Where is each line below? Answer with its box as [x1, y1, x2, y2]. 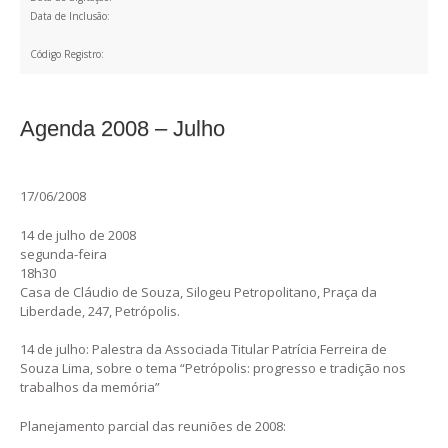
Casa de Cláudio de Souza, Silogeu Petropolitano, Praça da [20, 282, 377, 301]
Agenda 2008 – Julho [20, 115, 225, 141]
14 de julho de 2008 [20, 225, 136, 244]
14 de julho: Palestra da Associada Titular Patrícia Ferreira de [20, 340, 387, 359]
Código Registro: [30, 46, 104, 61]
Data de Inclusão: [30, 8, 110, 23]
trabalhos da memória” [20, 378, 160, 397]
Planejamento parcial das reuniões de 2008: [20, 416, 286, 435]
